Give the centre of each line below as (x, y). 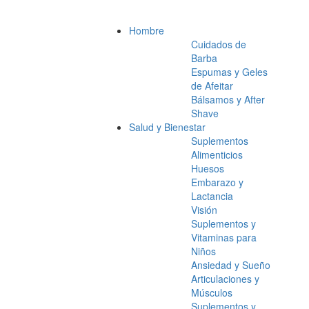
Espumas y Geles (229, 72)
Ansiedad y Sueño (231, 265)
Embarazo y (217, 182)
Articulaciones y (225, 279)
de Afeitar (212, 86)
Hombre (147, 31)
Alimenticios (217, 155)
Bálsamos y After (228, 100)
